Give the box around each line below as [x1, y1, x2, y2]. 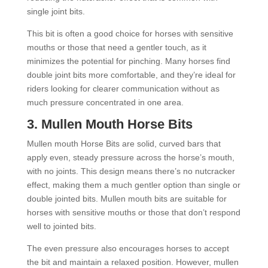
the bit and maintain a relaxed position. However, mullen [26, 257, 239, 267]
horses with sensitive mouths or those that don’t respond [26, 207, 240, 217]
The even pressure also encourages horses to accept [26, 243, 229, 253]
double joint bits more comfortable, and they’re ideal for [26, 69, 236, 80]
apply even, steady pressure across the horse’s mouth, [26, 152, 234, 162]
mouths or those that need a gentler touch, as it [26, 42, 206, 52]
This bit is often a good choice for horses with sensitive [26, 28, 233, 38]
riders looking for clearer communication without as [26, 83, 220, 93]
